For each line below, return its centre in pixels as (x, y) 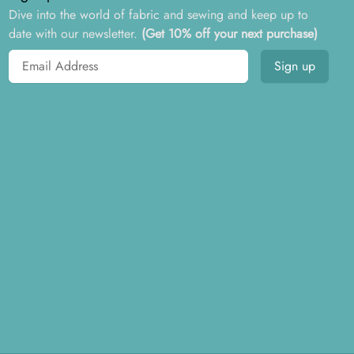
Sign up (294, 66)
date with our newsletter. (73, 34)
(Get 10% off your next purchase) (229, 34)
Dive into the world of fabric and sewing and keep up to (158, 15)
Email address (44, 58)
